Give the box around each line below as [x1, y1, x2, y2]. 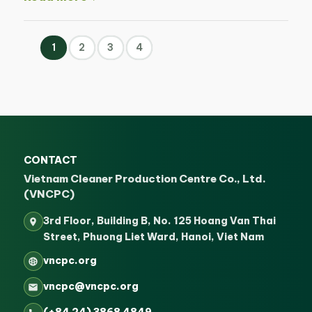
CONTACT [23, 154, 77, 167]
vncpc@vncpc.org [42, 280, 139, 293]
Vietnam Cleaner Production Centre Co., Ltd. [23, 172, 266, 186]
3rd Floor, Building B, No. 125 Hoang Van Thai [42, 214, 276, 228]
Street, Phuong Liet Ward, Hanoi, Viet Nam [42, 231, 264, 244]
